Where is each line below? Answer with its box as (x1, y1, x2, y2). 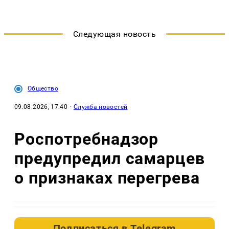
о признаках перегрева (14, 168, 200, 188)
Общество (28, 85, 58, 93)
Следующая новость (73, 29, 156, 39)
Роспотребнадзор (14, 129, 159, 149)
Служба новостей (73, 103, 128, 111)
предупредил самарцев (14, 148, 205, 168)
